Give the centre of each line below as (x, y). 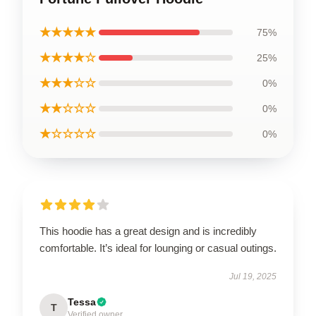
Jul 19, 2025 (253, 276)
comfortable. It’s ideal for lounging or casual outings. (158, 248)
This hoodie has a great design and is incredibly (148, 231)
